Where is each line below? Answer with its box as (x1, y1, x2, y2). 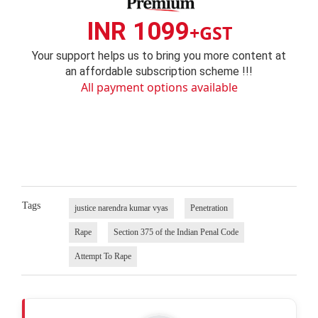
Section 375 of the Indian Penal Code (113, 226, 238, 237)
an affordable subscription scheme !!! (65, 65, 253, 79)
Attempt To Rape (74, 251, 131, 261)
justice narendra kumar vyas (74, 202, 168, 213)
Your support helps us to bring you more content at (32, 49, 286, 63)
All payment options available (80, 79, 238, 96)
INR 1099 (86, 17, 190, 47)
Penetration (190, 202, 228, 213)
